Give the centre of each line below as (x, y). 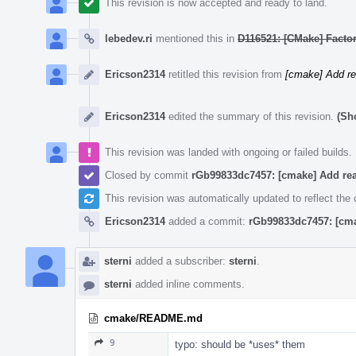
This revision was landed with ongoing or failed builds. (228, 152)
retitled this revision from (225, 74)
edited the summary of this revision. (251, 116)
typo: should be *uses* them (240, 344)
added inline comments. (188, 284)
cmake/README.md (153, 318)
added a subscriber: (180, 261)
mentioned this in (195, 38)
